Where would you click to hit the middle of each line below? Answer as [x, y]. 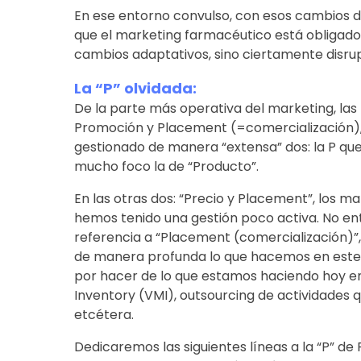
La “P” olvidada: [135, 88]
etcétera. [104, 314]
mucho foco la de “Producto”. [166, 166]
